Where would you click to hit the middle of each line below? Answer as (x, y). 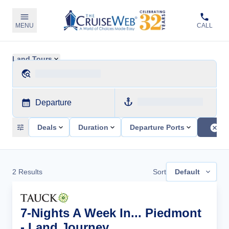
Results (29, 172)
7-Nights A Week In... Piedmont (111, 213)
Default (187, 172)
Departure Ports (157, 127)
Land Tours (32, 59)
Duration (93, 127)
